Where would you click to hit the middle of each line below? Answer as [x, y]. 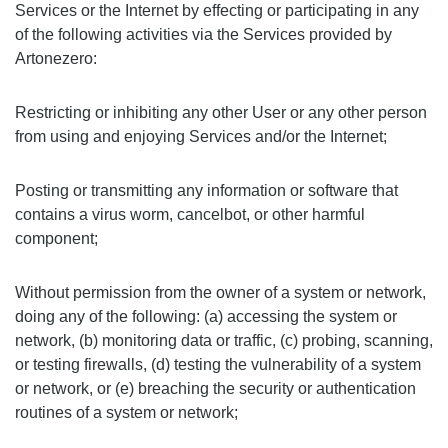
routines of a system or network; [126, 412]
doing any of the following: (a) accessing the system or [206, 316]
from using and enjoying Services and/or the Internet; [201, 136]
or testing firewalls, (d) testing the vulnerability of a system [218, 364]
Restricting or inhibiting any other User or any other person [221, 112]
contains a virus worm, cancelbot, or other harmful [190, 214]
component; [56, 238]
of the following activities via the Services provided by [203, 34]
